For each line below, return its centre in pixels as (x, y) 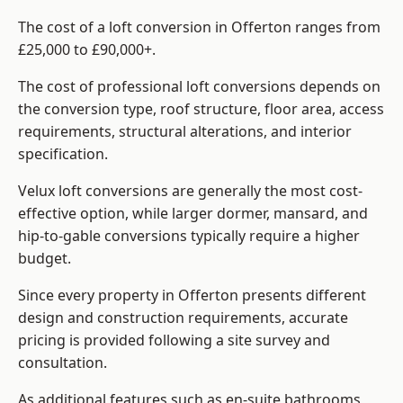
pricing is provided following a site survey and (174, 340)
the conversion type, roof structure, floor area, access (201, 109)
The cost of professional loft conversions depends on (199, 87)
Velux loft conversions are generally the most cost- (190, 191)
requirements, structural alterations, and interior (185, 132)
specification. (63, 154)
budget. (45, 259)
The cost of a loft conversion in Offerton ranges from (199, 27)
